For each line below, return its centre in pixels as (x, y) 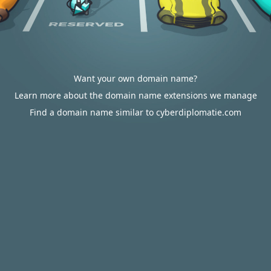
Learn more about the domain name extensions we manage (135, 95)
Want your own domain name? (135, 78)
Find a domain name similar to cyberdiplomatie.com (135, 112)
